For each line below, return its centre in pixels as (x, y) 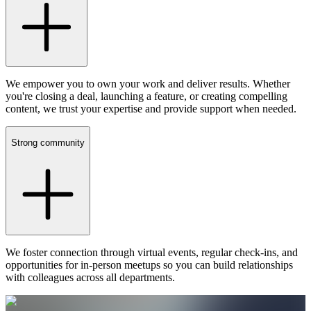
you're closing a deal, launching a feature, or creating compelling (146, 96)
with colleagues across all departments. (90, 277)
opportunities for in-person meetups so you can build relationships (149, 264)
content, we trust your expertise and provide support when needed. (151, 108)
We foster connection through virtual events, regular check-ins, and (152, 252)
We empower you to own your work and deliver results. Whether (148, 83)
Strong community (48, 143)
